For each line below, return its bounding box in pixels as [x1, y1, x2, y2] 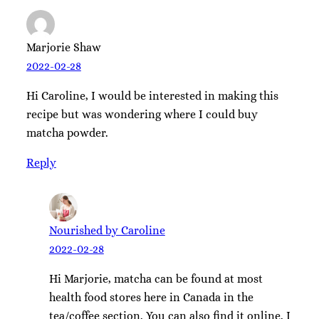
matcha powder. [26, 125, 108, 140]
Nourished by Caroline [48, 223, 165, 237]
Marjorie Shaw [26, 40, 101, 54]
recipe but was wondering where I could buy [26, 107, 258, 121]
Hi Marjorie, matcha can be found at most [48, 272, 263, 286]
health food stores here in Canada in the [48, 291, 253, 305]
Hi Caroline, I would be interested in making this [26, 88, 278, 103]
